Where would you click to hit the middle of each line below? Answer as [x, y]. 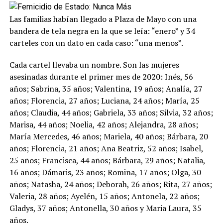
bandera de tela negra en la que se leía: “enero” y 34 [102, 31]
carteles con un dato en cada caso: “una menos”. [96, 43]
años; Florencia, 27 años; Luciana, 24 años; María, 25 [104, 100]
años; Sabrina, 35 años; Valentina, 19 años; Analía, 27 [106, 88]
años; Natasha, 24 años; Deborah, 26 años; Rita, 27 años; [111, 184]
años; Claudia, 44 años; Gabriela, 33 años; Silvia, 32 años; [111, 112]
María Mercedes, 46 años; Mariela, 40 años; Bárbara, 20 [109, 136]
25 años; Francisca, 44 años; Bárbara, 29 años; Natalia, [107, 160]
